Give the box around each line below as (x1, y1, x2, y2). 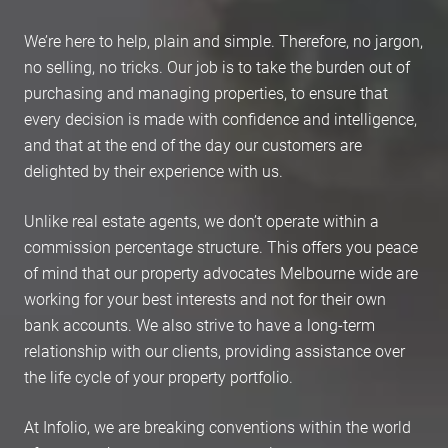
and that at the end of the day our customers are (24, 134, 362, 155)
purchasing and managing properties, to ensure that (24, 82, 388, 103)
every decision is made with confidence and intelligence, (24, 108, 417, 129)
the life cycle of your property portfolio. (24, 366, 293, 387)
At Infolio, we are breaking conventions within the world (24, 416, 411, 437)
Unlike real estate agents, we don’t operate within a (24, 210, 379, 231)
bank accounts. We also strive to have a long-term (24, 314, 375, 335)
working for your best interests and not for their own (24, 288, 386, 309)
